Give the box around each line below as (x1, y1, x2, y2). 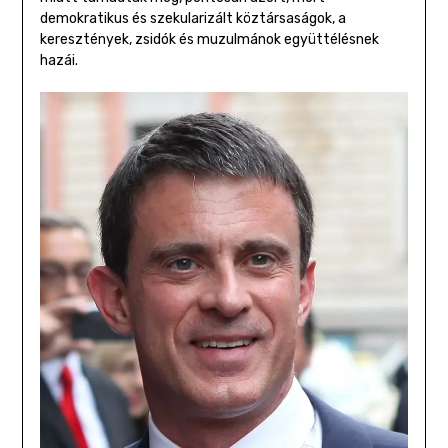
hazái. (39, 52, 78, 70)
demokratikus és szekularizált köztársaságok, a (39, 10, 346, 28)
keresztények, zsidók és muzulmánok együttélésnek (39, 31, 379, 49)
